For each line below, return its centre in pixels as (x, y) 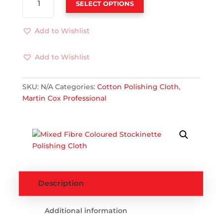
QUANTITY (38, 62)
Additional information (86, 211)
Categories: (76, 87)
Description (61, 183)
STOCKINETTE (44, 28)
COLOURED (40, 16)
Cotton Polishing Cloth (138, 87)
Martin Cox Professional (64, 98)
